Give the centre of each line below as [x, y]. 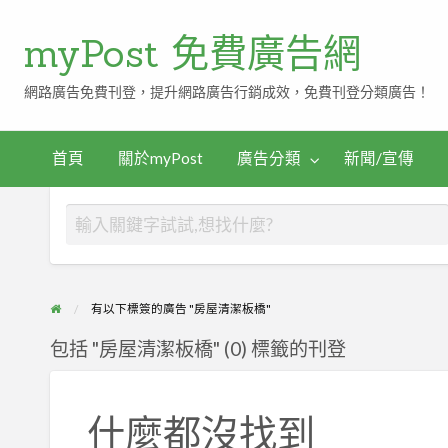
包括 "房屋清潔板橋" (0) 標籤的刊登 [198, 349]
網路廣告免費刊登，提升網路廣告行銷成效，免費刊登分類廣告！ [227, 92]
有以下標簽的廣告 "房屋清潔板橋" [180, 308]
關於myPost [160, 158]
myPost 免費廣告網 [193, 52]
